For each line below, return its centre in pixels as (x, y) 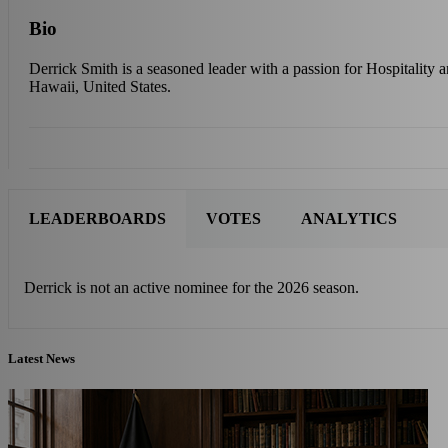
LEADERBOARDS (97, 218)
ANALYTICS (349, 218)
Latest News (41, 358)
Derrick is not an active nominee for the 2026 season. (191, 287)
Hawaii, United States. (100, 86)
